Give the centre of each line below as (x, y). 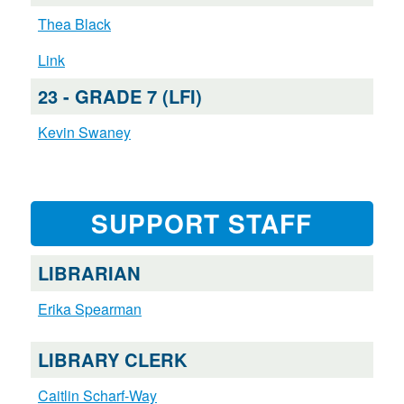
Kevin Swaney (84, 133)
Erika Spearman (89, 309)
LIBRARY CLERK (112, 360)
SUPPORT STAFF (202, 224)
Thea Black (74, 24)
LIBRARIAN (89, 273)
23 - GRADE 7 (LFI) (119, 96)
